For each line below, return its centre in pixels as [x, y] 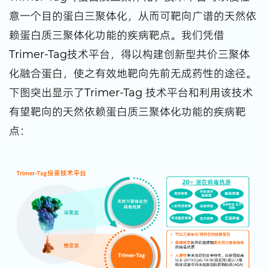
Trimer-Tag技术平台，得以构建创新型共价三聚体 [130, 54]
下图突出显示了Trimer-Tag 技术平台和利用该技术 [131, 93]
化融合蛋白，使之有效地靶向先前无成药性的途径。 [133, 74]
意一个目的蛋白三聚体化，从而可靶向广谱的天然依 [133, 16]
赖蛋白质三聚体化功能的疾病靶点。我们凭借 [117, 35]
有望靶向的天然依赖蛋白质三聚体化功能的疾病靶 [127, 112]
